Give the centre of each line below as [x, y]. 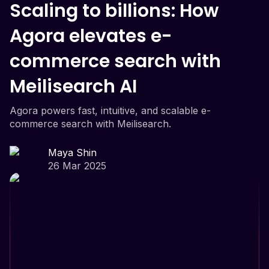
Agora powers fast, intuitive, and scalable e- [110, 110]
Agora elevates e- [91, 36]
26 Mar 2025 [77, 165]
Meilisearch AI [73, 86]
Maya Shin [72, 152]
